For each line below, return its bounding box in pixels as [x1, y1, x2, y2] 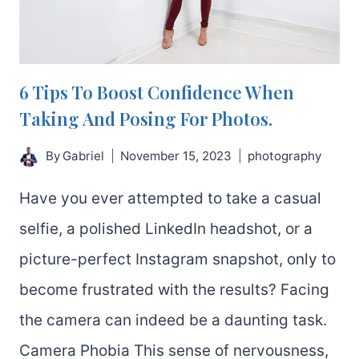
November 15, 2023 [120, 148, 232, 164]
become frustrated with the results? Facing [19, 280, 329, 300]
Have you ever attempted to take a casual [19, 189, 321, 208]
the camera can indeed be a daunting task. [19, 311, 327, 330]
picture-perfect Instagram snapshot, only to [19, 250, 336, 269]
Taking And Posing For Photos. [19, 106, 272, 131]
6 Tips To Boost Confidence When [19, 79, 294, 104]
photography [248, 148, 322, 164]
